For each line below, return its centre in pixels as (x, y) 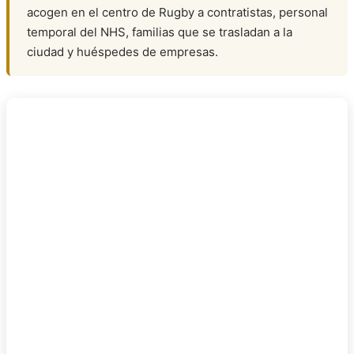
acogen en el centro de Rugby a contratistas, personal (177, 13)
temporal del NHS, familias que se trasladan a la (160, 32)
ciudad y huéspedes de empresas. (122, 52)
